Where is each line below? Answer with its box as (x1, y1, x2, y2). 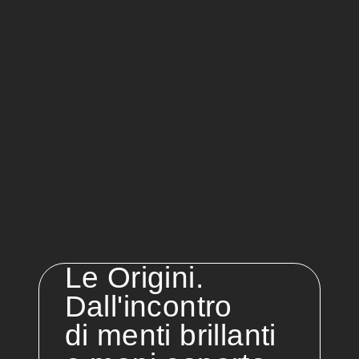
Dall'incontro (64, 289, 232, 323)
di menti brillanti (64, 318, 276, 352)
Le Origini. (64, 260, 204, 294)
